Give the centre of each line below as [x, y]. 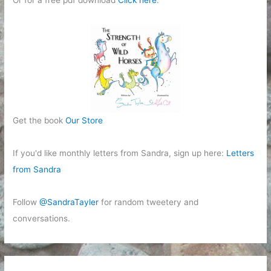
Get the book [39, 120]
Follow [26, 202]
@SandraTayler [69, 202]
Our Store [84, 120]
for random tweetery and [149, 202]
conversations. [42, 218]
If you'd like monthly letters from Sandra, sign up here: [120, 153]
